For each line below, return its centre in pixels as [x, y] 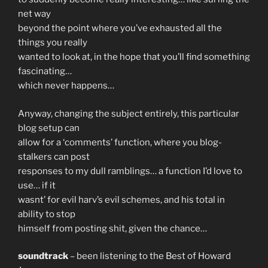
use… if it [37, 185]
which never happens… [66, 86]
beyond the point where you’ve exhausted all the [120, 28]
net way [34, 14]
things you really [53, 43]
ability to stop [47, 214]
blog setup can [49, 128]
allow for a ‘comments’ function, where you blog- [120, 142]
